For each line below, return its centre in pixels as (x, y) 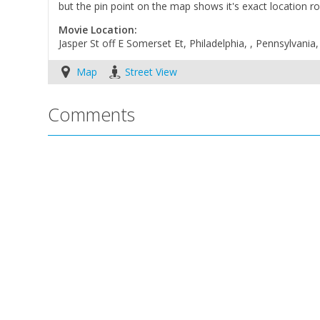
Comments (92, 114)
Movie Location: (98, 29)
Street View (151, 71)
